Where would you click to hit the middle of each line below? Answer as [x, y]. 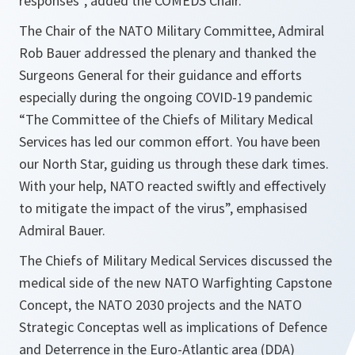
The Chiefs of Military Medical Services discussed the [176, 261]
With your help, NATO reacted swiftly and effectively [172, 186]
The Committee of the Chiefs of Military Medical [169, 120]
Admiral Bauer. [62, 231]
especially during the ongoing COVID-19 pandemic [166, 97]
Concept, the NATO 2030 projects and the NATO [160, 305]
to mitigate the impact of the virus [122, 208]
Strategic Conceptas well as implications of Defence [173, 327]
